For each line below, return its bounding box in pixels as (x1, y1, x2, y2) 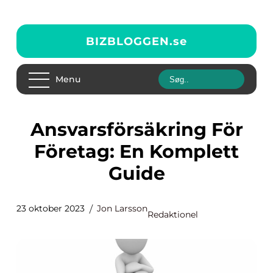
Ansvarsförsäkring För (30, 118, 44, 141)
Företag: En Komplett (34, 140, 239, 163)
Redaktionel (147, 209, 198, 220)
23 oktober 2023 (16, 203, 85, 214)
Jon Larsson (97, 203, 147, 214)
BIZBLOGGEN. (86, 34, 173, 48)
